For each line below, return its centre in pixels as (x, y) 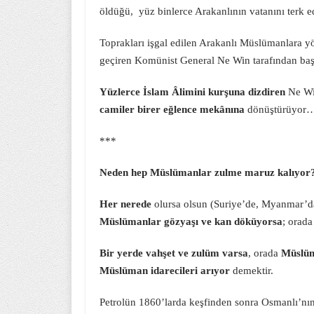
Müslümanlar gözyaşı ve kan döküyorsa (191, 221)
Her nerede (125, 204)
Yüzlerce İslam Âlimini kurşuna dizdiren (192, 92)
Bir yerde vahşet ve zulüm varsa (174, 253)
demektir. (253, 271)
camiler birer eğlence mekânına (172, 109)
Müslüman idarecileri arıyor (166, 271)
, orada (265, 253)
